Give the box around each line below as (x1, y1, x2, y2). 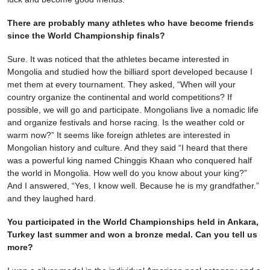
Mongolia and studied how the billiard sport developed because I (7, 67, 253, 77)
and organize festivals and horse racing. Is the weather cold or (7, 118, 245, 128)
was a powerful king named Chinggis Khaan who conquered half (7, 155, 252, 166)
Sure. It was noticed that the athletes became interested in (7, 54, 229, 64)
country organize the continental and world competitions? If (7, 92, 232, 102)
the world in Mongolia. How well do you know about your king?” (7, 168, 247, 178)
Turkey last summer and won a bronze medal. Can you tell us (7, 230, 257, 240)
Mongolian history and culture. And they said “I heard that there (7, 143, 248, 153)
